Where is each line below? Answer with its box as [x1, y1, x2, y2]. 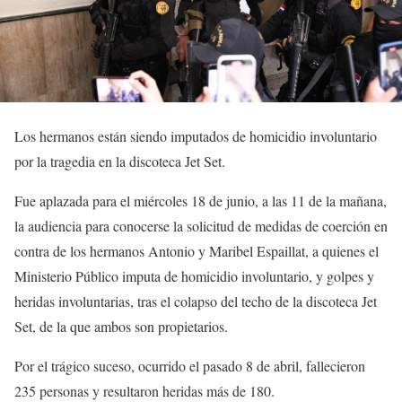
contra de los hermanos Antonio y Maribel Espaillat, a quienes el [14, 241, 379, 261]
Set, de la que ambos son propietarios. [14, 317, 228, 336]
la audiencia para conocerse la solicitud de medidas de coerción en [14, 216, 388, 236]
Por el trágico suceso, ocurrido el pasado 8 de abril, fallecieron [14, 356, 365, 376]
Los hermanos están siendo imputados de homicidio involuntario [14, 127, 377, 146]
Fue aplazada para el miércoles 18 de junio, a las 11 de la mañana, [14, 191, 387, 211]
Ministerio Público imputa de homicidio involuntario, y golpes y [14, 267, 374, 286]
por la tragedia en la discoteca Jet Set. [14, 152, 225, 171]
